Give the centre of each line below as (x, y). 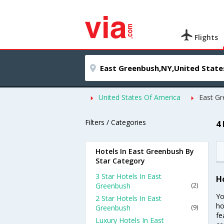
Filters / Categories (115, 122)
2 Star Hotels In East (128, 198)
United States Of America (139, 97)
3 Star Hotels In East (128, 176)
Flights (205, 37)
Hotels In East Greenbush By (145, 151)
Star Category (120, 161)
